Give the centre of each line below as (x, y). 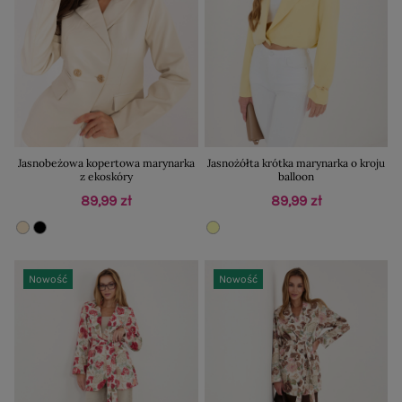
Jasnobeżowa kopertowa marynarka (106, 163)
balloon (296, 177)
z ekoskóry (106, 177)
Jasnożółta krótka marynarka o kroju (296, 163)
